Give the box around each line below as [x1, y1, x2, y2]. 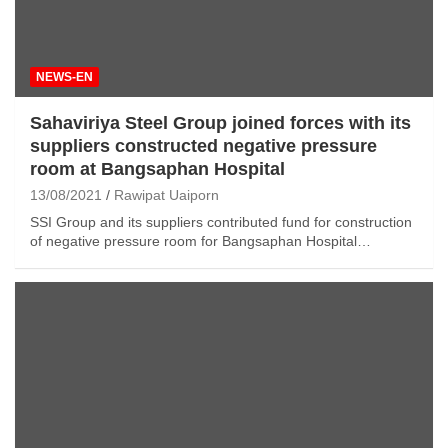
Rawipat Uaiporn [114, 186, 219, 203]
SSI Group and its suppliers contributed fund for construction [30, 213, 412, 230]
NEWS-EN [36, 69, 93, 84]
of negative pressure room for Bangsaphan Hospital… [30, 232, 371, 249]
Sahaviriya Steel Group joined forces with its [30, 112, 411, 133]
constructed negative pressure [115, 135, 377, 156]
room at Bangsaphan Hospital [30, 158, 285, 179]
